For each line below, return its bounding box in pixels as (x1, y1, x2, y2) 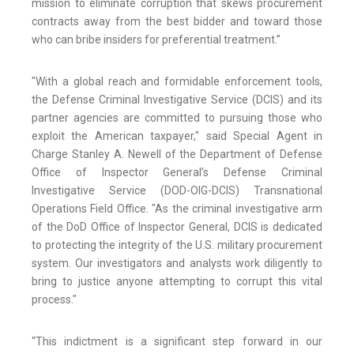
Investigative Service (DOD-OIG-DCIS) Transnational (32, 184, 322, 198)
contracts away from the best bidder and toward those (32, 15, 322, 28)
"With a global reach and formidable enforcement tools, (32, 75, 322, 88)
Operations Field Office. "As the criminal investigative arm (32, 202, 322, 216)
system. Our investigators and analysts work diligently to (32, 257, 322, 270)
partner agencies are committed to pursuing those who (32, 111, 322, 125)
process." (32, 293, 77, 307)
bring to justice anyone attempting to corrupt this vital (32, 275, 322, 288)
